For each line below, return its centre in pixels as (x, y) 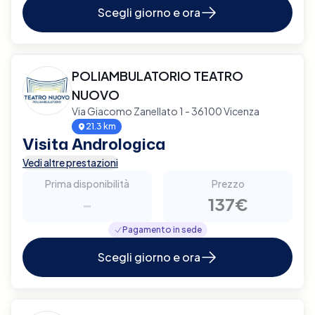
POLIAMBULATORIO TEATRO (157, 75)
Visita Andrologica (94, 143)
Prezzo (228, 183)
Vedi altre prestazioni (70, 162)
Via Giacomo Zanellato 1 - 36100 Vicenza (166, 111)
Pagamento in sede (162, 229)
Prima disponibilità (87, 183)
